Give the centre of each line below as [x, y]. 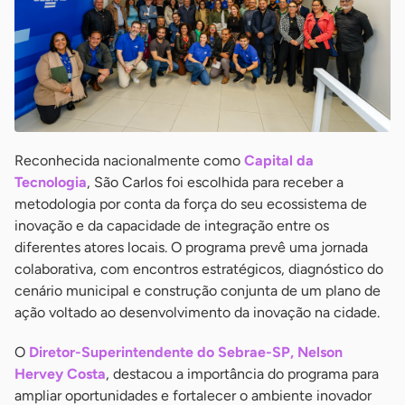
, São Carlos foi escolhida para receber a [215, 182]
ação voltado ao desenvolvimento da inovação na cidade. [197, 312]
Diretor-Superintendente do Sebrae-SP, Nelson [186, 352]
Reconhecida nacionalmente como [129, 160]
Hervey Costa [60, 373]
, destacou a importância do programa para [242, 373]
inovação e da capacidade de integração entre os [172, 225]
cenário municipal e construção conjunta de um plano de [198, 290]
